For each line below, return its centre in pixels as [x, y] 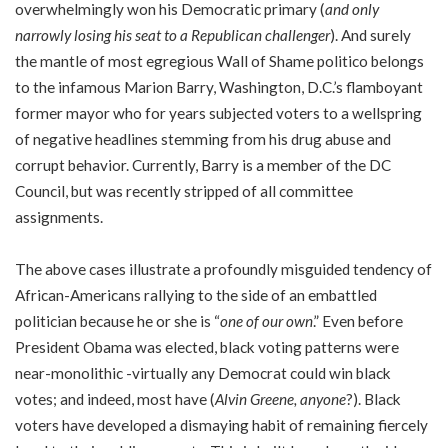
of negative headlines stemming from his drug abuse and [203, 139]
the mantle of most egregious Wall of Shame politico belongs [219, 61]
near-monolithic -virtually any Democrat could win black [203, 372]
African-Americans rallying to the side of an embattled [196, 294]
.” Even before [358, 320]
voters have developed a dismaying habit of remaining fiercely [221, 424]
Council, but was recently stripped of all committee [184, 191]
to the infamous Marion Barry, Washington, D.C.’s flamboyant [219, 87]
